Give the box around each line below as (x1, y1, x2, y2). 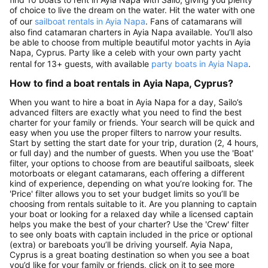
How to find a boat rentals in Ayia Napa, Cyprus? (10, 77, 233, 89)
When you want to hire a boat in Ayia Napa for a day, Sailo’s (10, 96, 242, 107)
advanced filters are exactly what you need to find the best (10, 106, 242, 117)
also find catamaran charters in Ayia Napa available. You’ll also (10, 26, 252, 37)
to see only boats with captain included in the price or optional (10, 229, 252, 239)
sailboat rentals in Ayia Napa (35, 16, 145, 26)
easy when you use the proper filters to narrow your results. (10, 127, 242, 138)
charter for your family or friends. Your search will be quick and (10, 117, 255, 127)
